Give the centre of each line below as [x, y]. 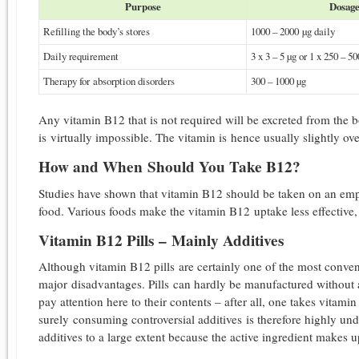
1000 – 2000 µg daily [293, 31]
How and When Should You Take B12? [169, 166]
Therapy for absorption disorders [111, 81]
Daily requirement [81, 56]
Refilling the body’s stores [97, 31]
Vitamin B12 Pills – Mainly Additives [163, 240]
